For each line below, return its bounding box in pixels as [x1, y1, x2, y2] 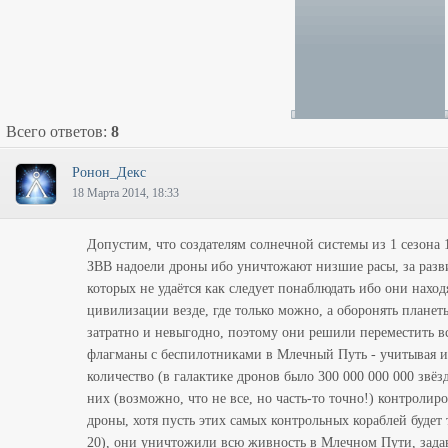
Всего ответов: [6, 123, 111, 140]
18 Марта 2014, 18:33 [72, 186, 179, 200]
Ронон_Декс [72, 165, 146, 180]
